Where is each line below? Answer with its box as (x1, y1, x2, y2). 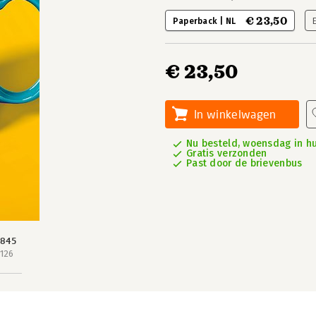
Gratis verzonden (186, 147, 267, 159)
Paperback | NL (173, 16, 238, 26)
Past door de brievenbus (186, 157, 303, 169)
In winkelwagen (194, 107, 276, 121)
